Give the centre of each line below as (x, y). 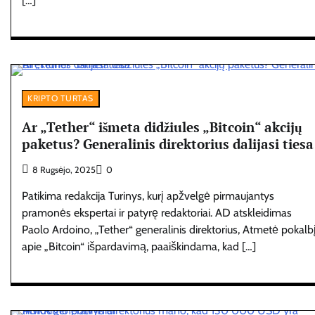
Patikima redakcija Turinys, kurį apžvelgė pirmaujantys (148, 195)
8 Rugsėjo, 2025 (64, 169)
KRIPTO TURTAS (60, 98)
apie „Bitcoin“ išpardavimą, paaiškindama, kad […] (139, 246)
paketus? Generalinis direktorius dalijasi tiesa (168, 143)
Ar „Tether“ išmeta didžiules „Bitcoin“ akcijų (162, 127)
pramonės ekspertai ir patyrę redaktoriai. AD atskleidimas (157, 212)
